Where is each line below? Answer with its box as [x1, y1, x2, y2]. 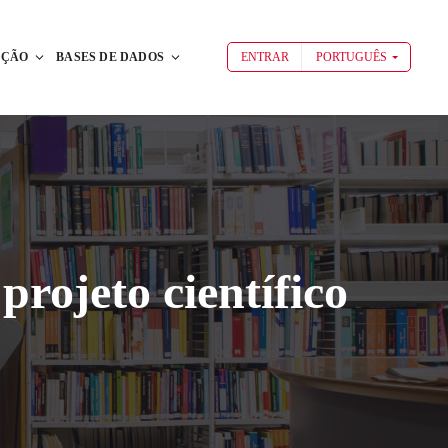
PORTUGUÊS [315, 51, 387, 64]
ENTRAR [240, 51, 289, 64]
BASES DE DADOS [56, 50, 164, 65]
